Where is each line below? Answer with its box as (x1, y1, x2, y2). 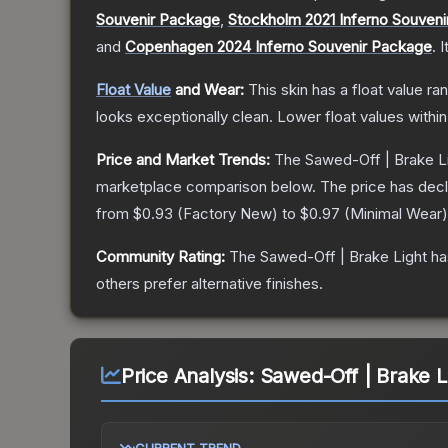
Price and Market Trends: (96, 150, 270, 170)
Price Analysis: (120, 364, 260, 389)
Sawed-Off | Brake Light (260, 247, 427, 267)
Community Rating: (96, 247, 225, 267)
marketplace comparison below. (96, 177, 316, 197)
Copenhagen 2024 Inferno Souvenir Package (125, 37, 432, 57)
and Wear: (171, 80, 244, 100)
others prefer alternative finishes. (96, 274, 323, 294)
